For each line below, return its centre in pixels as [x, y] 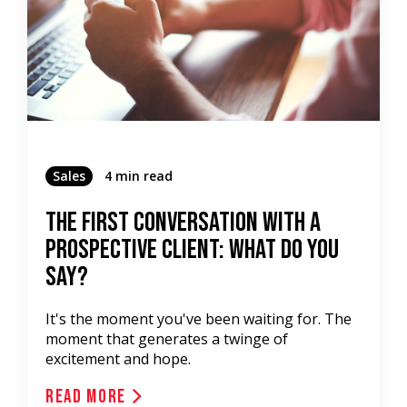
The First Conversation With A [183, 223]
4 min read [139, 176]
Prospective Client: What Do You [192, 250]
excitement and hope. [118, 359]
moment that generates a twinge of [167, 339]
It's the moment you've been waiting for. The [199, 319]
